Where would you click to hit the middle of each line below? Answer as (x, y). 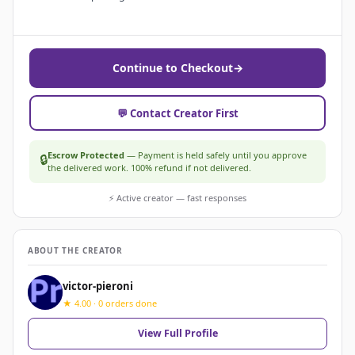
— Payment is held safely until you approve (216, 155)
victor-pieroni (98, 286)
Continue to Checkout (172, 68)
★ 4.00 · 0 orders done (110, 303)
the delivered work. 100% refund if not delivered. (149, 168)
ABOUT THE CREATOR (75, 251)
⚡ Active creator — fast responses (177, 198)
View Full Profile (177, 334)
